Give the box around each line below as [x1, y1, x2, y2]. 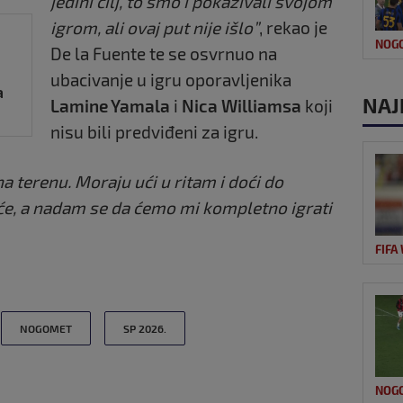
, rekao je [259, 16, 327, 38]
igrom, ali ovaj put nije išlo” [50, 16, 259, 38]
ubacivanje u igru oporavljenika [50, 68, 291, 90]
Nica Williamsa [182, 94, 301, 116]
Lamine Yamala [50, 94, 170, 116]
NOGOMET [20, 321, 72, 335]
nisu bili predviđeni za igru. [50, 121, 258, 142]
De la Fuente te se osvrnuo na [50, 42, 277, 64]
